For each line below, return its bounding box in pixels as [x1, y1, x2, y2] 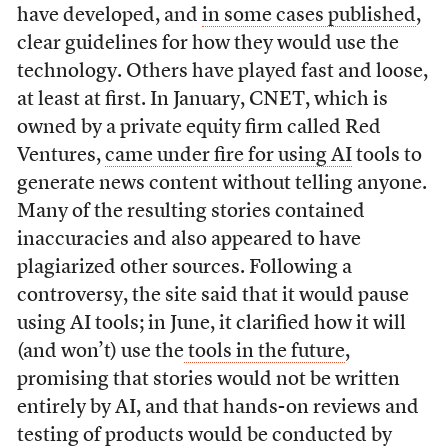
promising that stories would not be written [16, 369, 400, 390]
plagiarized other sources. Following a [16, 257, 352, 278]
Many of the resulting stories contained [16, 201, 365, 222]
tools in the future [187, 341, 345, 362]
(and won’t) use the [16, 341, 184, 362]
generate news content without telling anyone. [16, 173, 427, 194]
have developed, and [16, 5, 202, 26]
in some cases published [201, 5, 416, 26]
